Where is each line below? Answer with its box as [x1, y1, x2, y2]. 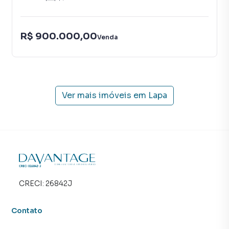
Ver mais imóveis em [62, 90, 146, 101]
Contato [11, 206, 43, 216]
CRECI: [19, 179, 45, 189]
